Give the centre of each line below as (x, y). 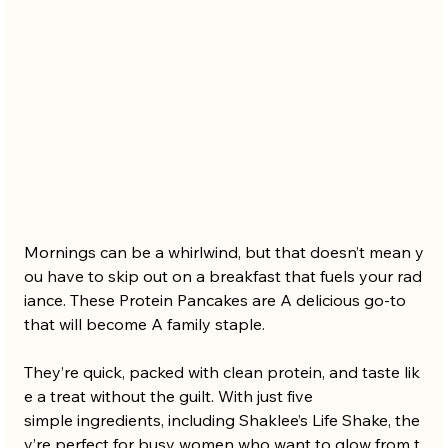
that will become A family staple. (146, 324)
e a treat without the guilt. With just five (170, 396)
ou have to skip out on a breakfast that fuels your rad (222, 276)
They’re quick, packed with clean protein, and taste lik (221, 372)
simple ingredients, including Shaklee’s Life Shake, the (221, 420)
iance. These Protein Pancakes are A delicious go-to (216, 300)
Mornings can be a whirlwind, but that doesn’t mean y (223, 252)
